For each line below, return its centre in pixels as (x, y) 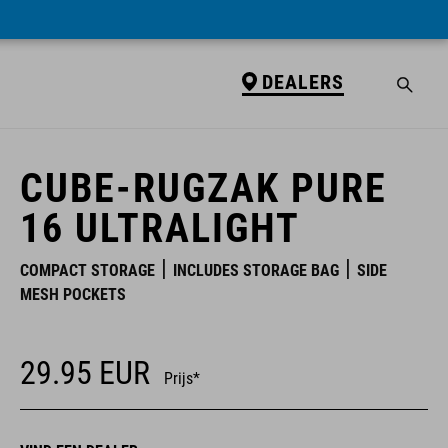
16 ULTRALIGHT (160, 228)
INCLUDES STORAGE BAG (256, 270)
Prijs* (182, 378)
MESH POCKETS (73, 294)
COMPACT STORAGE (87, 270)
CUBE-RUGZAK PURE (203, 188)
